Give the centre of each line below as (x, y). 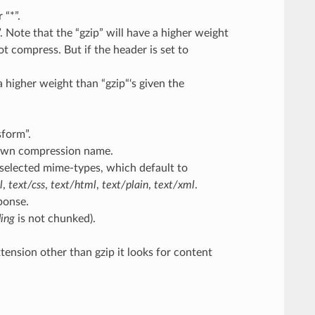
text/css (26, 185)
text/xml (174, 185)
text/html (73, 185)
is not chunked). (55, 218)
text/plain (125, 185)
